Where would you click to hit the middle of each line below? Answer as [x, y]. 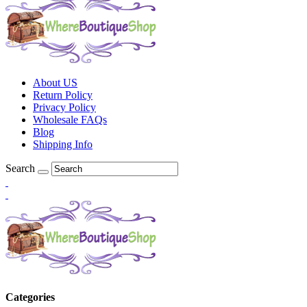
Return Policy [63, 95]
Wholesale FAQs [70, 119]
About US [55, 82]
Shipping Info [63, 144]
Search [20, 168]
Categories [30, 297]
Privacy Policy [64, 107]
